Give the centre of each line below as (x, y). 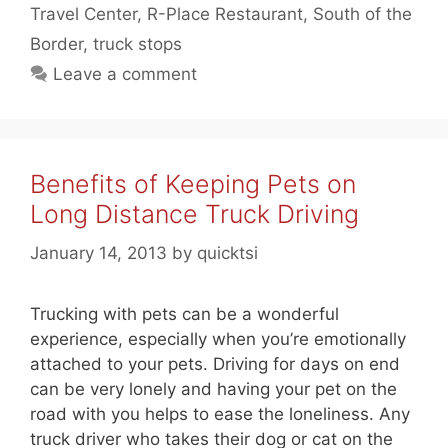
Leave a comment (125, 74)
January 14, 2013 (98, 252)
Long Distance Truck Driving (194, 214)
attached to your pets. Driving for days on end (215, 363)
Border (56, 44)
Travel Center (83, 14)
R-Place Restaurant (225, 14)
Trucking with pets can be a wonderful (184, 313)
